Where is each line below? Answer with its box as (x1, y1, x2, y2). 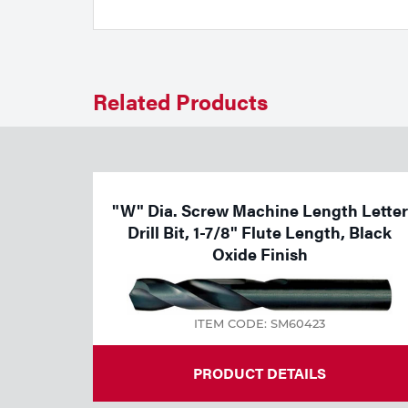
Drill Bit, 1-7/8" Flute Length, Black (127, 219, 393, 243)
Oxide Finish (211, 241, 308, 265)
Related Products (93, 85, 268, 117)
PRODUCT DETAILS (193, 362, 327, 384)
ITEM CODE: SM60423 (194, 316, 326, 331)
